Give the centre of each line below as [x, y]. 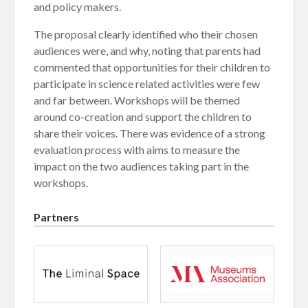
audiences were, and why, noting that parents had [147, 50]
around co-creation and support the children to [143, 116]
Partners [57, 217]
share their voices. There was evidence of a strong [150, 133]
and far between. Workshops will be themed [137, 100]
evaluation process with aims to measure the [137, 149]
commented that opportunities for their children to [152, 67]
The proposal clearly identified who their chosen [146, 34]
